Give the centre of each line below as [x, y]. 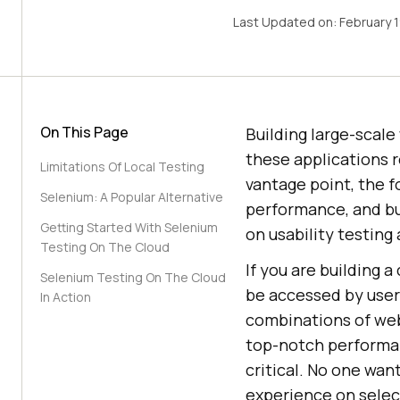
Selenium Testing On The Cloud [133, 277]
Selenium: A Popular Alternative [132, 197]
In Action [66, 297]
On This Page [84, 132]
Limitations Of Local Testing [122, 167]
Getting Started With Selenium [129, 227]
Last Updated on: [286, 22]
